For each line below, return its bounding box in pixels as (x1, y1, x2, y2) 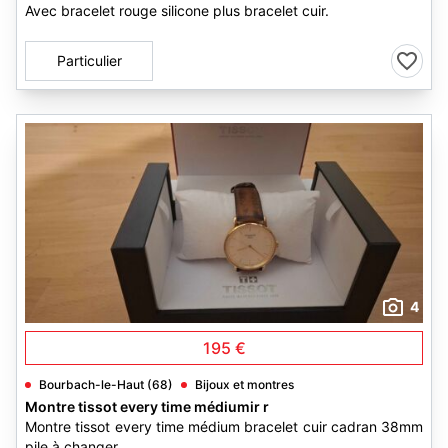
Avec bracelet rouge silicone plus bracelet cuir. (25, 2, 329, 19)
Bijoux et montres (195, 377, 294, 392)
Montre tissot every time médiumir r (25, 398, 269, 415)
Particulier (56, 52, 122, 69)
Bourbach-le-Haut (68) (39, 377, 173, 392)
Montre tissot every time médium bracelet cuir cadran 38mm (25, 418, 423, 435)
